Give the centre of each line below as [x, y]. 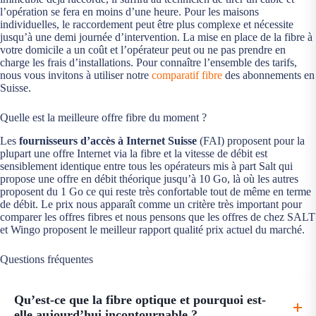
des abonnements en [268, 75]
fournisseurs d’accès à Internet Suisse [108, 141]
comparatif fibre [187, 75]
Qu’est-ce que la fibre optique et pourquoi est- [140, 300]
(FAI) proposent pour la [251, 141]
